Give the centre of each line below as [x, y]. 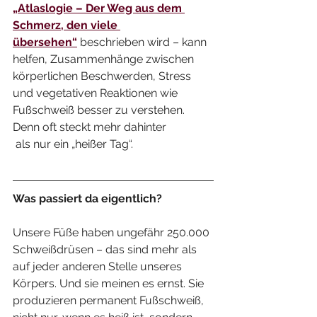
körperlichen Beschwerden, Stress [103, 76]
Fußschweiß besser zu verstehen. [100, 110]
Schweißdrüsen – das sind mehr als [106, 250]
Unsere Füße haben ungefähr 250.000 [113, 233]
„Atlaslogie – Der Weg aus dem [99, 8]
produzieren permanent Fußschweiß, [110, 301]
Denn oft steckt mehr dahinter [90, 127]
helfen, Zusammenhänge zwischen [105, 59]
